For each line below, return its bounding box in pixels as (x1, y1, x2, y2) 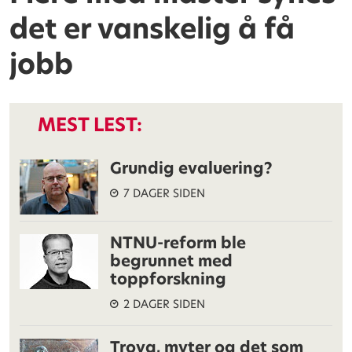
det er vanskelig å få (9, 9, 295, 49)
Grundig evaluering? (110, 156, 273, 179)
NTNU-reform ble (110, 231, 247, 254)
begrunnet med (110, 249, 233, 272)
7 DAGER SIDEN (123, 185, 206, 202)
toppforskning (110, 267, 227, 290)
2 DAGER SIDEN (123, 296, 206, 313)
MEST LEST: (38, 111, 142, 137)
